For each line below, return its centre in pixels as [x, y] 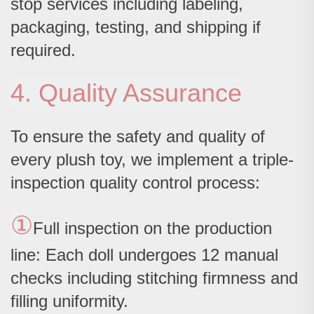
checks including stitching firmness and [154, 278]
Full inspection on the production [152, 228]
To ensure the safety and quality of [138, 137]
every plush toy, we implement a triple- [152, 160]
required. [43, 50]
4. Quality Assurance [126, 93]
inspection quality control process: [135, 183]
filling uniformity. [69, 301]
